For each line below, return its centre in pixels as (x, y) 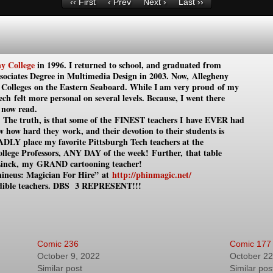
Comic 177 (250, 244)
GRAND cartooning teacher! (89, 164)
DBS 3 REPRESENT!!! (97, 186)
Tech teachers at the (167, 142)
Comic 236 (58, 244)
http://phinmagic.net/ (153, 175)
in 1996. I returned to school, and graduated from (128, 65)
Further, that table (187, 153)
